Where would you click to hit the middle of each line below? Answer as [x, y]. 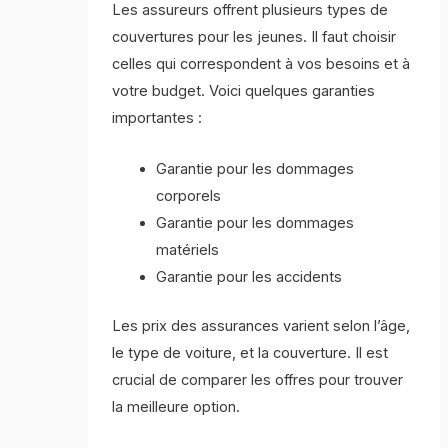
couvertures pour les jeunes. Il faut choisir [254, 37]
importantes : [157, 118]
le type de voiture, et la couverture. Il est [250, 352]
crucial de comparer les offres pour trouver [258, 379]
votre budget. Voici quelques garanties [244, 91]
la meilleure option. [176, 406]
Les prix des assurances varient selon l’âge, [261, 325]
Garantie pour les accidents [249, 276]
